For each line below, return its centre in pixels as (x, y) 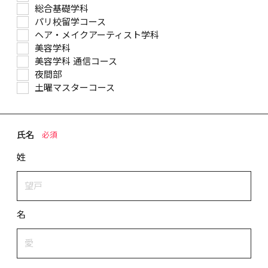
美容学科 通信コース (76, 61)
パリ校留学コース (70, 22)
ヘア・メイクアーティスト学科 (97, 35)
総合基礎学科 (62, 9)
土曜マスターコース (75, 88)
